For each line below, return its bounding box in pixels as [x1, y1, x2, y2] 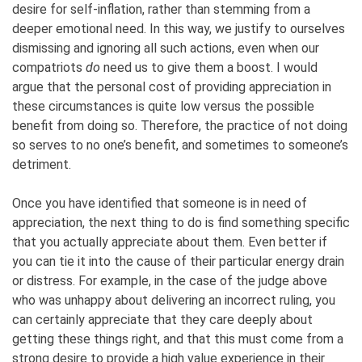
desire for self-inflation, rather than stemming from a [12, 2, 310, 18]
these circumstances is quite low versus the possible [12, 99, 314, 115]
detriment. [12, 157, 71, 173]
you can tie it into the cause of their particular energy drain [12, 254, 344, 270]
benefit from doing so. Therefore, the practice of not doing [12, 118, 347, 134]
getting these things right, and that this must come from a [12, 331, 343, 347]
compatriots [12, 60, 86, 76]
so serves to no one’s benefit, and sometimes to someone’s [12, 137, 348, 154]
